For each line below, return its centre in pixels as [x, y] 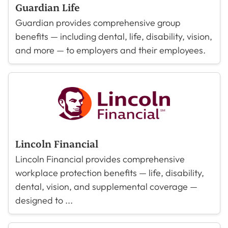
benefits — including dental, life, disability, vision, [113, 36]
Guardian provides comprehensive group [98, 23]
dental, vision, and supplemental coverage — [106, 187]
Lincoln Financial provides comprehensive [100, 159]
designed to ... [44, 200]
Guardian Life [47, 7]
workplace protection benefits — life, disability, [109, 173]
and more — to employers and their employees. [110, 50]
